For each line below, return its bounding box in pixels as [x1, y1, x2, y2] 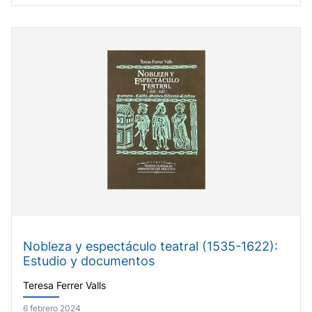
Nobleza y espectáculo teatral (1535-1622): [23, 239, 278, 254]
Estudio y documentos [23, 253, 155, 269]
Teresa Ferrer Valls [23, 279, 106, 291]
